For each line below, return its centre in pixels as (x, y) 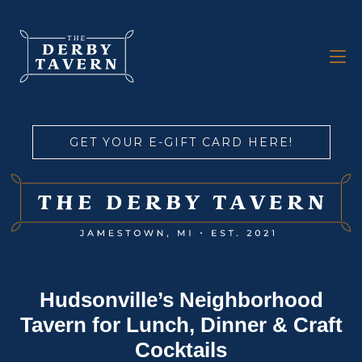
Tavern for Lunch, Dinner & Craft (181, 325)
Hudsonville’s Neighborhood (181, 300)
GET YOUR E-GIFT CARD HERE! (181, 142)
